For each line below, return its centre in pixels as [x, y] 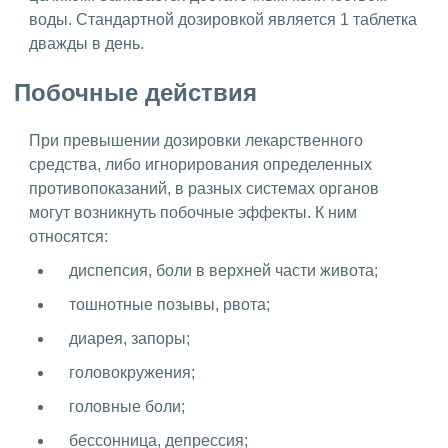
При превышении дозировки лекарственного [196, 141]
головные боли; [127, 407]
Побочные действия [135, 92]
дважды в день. [86, 43]
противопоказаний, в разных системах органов [204, 189]
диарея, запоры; [129, 339]
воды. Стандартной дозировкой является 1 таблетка [223, 19]
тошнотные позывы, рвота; [169, 305]
